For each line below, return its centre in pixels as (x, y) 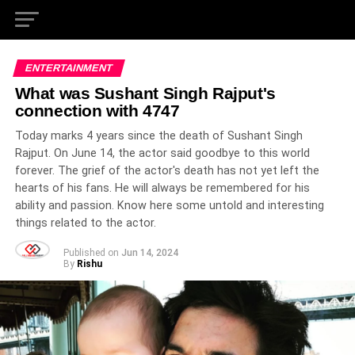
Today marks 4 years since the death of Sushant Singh (158, 136)
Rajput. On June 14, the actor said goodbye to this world (162, 153)
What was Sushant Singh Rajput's (145, 93)
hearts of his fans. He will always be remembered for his (162, 188)
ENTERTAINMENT (69, 68)
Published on (91, 253)
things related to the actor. (85, 223)
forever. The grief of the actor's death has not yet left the (167, 171)
